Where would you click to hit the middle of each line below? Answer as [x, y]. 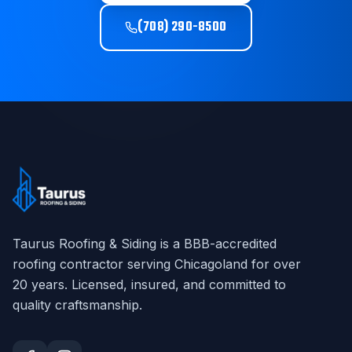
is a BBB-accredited [216, 244]
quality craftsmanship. [77, 305]
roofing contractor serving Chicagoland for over [157, 264]
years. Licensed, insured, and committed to [157, 284]
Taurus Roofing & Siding [84, 244]
